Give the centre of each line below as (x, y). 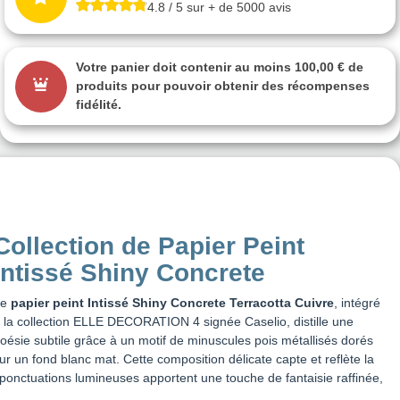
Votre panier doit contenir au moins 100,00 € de (219, 67)
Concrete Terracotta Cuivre (250, 303)
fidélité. (98, 105)
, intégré (357, 303)
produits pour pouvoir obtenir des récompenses (222, 86)
